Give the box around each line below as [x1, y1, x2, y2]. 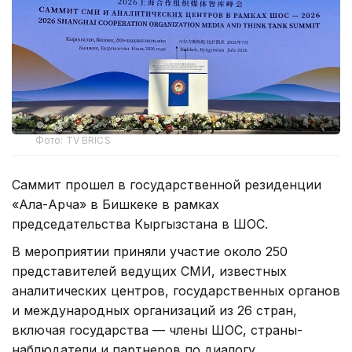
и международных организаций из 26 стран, [12, 302, 297, 318]
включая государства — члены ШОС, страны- [12, 321, 302, 338]
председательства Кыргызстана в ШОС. [12, 215, 268, 232]
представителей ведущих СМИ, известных [12, 262, 287, 279]
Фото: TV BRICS [35, 134, 111, 146]
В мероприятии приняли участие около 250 [12, 243, 288, 259]
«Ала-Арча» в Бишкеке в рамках [12, 196, 219, 212]
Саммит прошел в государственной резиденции [12, 176, 321, 192]
